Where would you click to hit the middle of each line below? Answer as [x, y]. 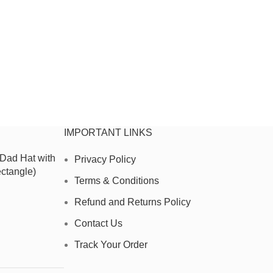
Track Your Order [111, 244]
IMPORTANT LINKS [108, 132]
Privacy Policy [105, 159]
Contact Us [98, 223]
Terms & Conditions [116, 180]
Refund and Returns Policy [132, 202]
